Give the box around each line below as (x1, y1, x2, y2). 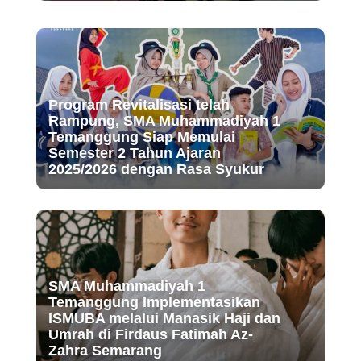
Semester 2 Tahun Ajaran (48, 145, 221, 162)
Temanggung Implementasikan (48, 294, 260, 311)
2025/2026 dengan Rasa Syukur (48, 161, 264, 178)
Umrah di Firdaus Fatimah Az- (48, 326, 253, 343)
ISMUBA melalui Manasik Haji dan (48, 310, 280, 327)
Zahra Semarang (48, 342, 162, 359)
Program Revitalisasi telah (48, 97, 230, 114)
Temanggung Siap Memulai (48, 129, 235, 146)
